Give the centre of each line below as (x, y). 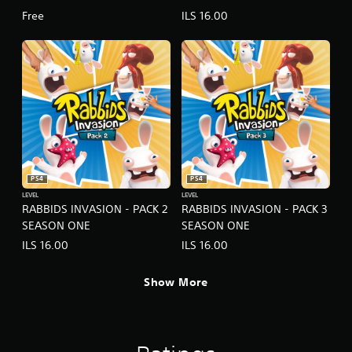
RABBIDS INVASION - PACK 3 (254, 209)
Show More (176, 282)
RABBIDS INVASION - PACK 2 (95, 209)
